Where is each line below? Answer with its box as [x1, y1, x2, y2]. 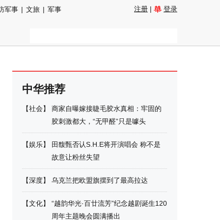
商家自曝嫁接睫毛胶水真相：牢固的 [52, 105, 162, 112]
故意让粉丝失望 [52, 153, 100, 161]
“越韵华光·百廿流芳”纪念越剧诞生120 [52, 199, 167, 207]
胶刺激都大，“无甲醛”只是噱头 [52, 117, 146, 125]
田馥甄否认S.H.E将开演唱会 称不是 [52, 140, 161, 148]
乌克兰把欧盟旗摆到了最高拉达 [52, 176, 148, 184]
